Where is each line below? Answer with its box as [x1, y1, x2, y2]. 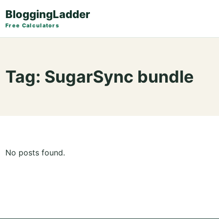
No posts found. [5, 148, 65, 157]
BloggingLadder [5, 8, 90, 21]
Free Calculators [5, 22, 60, 29]
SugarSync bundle [44, 66, 194, 87]
